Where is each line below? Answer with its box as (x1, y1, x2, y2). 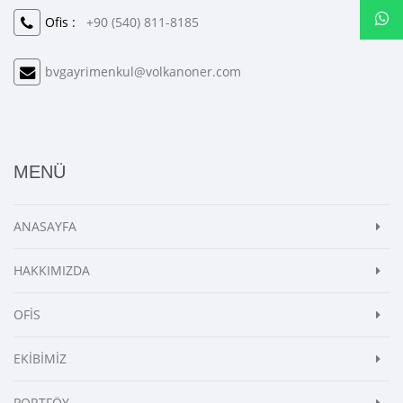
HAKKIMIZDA (13, 262, 90, 279)
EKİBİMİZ (13, 350, 67, 367)
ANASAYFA (13, 218, 76, 235)
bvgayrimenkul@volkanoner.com (45, 63, 241, 80)
